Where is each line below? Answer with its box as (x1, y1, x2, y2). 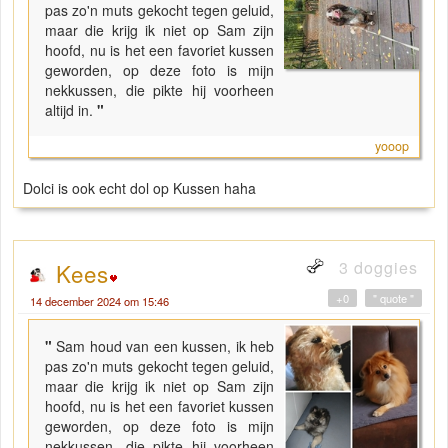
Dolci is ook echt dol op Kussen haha (23, 178, 256, 199)
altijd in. (45, 100, 93, 121)
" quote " (373, 290, 414, 307)
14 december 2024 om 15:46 (30, 293, 169, 310)
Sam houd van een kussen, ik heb (56, 336, 275, 357)
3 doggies (334, 256, 418, 280)
